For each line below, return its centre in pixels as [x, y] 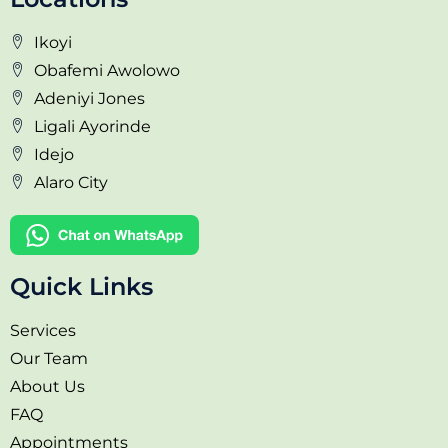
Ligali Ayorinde [92, 126]
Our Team [49, 358]
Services [43, 330]
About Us [47, 386]
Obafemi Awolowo [106, 70]
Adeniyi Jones [89, 98]
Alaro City [70, 182]
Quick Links [81, 286]
